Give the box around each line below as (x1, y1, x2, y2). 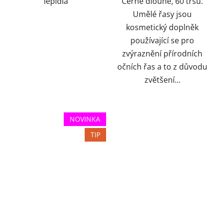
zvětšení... (144, 74, 181, 86)
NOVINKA (70, 114, 100, 124)
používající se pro (130, 35, 194, 46)
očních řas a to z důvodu (117, 61, 207, 73)
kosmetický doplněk (126, 22, 199, 33)
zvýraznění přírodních (122, 48, 202, 59)
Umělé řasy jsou (133, 9, 192, 20)
